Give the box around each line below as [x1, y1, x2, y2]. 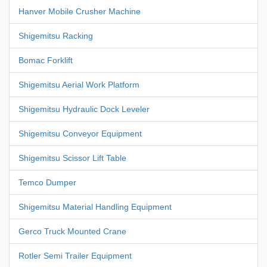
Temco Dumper [18, 178, 76, 188]
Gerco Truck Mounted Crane [18, 226, 126, 237]
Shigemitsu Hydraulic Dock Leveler [18, 104, 150, 114]
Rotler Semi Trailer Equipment [18, 251, 132, 261]
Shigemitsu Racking [18, 31, 93, 41]
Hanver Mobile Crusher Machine [18, 7, 141, 17]
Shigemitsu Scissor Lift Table [18, 153, 126, 163]
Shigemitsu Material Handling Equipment [18, 202, 172, 212]
